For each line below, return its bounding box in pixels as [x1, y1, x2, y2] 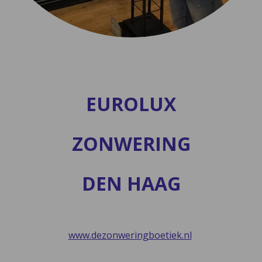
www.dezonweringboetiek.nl [68, 229, 192, 242]
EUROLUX [86, 91, 176, 117]
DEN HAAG [81, 171, 181, 196]
